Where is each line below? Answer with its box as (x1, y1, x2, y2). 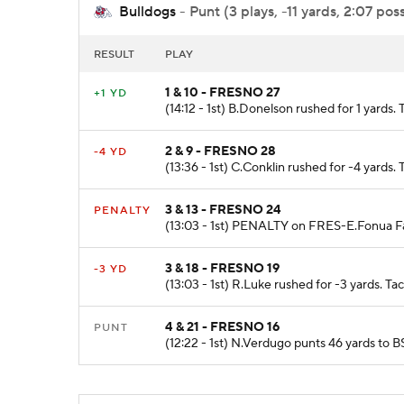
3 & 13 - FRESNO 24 (165, 202, 281, 219)
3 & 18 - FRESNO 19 (165, 261, 280, 278)
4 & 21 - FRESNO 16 (165, 319, 280, 336)
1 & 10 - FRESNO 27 (165, 85, 280, 102)
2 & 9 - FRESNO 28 (165, 143, 276, 161)
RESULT (94, 48, 134, 62)
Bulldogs (119, 2, 176, 21)
